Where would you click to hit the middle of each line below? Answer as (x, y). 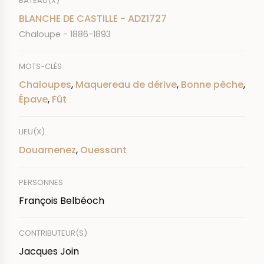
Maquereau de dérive (126, 84)
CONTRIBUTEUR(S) (53, 233)
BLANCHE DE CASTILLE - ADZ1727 (93, 18)
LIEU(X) (32, 131)
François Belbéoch (62, 200)
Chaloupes (45, 84)
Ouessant (103, 150)
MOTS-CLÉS (40, 66)
